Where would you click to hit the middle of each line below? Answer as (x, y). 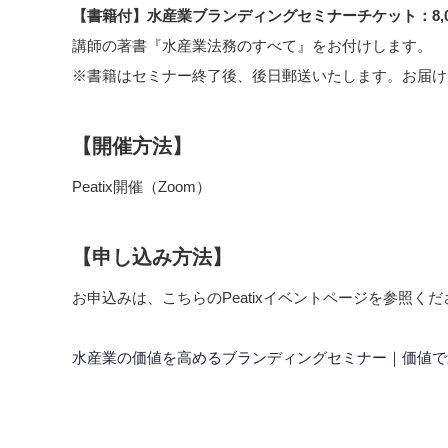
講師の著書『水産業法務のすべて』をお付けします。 (252, 45)
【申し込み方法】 (152, 256)
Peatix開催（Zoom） (141, 186)
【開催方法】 (132, 145)
